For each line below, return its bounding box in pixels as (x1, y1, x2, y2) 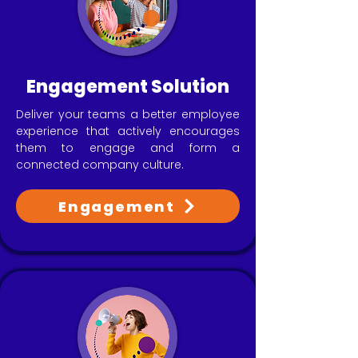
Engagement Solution (26, 74, 229, 99)
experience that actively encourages (16, 123, 240, 139)
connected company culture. (16, 157, 184, 173)
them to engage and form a (16, 140, 240, 156)
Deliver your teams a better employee (16, 106, 240, 122)
